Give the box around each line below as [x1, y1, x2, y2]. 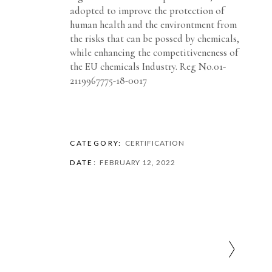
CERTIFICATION [124, 138, 185, 148]
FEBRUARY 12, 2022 [100, 158, 175, 167]
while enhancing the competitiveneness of [70, 46, 239, 59]
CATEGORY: [70, 138, 122, 148]
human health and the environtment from [70, 18, 237, 31]
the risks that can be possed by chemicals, [70, 32, 240, 45]
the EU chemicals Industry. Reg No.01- [70, 60, 226, 73]
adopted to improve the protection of [70, 4, 225, 17]
